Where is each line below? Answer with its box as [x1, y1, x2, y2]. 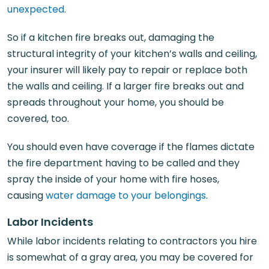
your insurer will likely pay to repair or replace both [7, 63, 247, 77]
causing [7, 189, 46, 202]
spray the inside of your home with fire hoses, [7, 172, 219, 186]
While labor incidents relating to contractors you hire [7, 234, 257, 248]
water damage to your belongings [46, 189, 206, 202]
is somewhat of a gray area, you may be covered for [7, 250, 253, 264]
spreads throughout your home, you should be [7, 95, 224, 109]
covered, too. [7, 112, 69, 125]
